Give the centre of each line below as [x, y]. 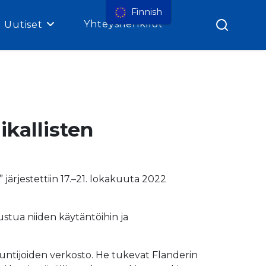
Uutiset [23, 25]
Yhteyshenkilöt [123, 24]
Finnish [146, 12]
